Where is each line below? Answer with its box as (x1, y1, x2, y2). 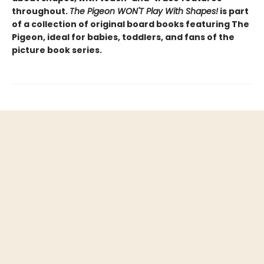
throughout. (12, 5, 70, 17)
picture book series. (12, 44, 102, 56)
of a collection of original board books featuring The (12, 18, 249, 30)
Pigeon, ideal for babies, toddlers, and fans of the (12, 31, 235, 43)
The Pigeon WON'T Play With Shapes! (70, 5, 218, 17)
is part (218, 5, 249, 17)
